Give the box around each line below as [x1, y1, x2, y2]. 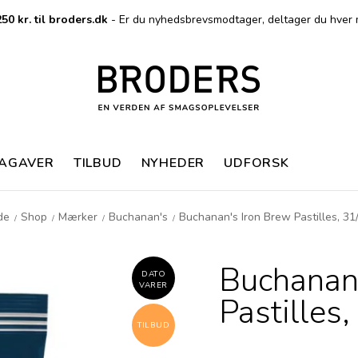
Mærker [58, 209, 98, 225]
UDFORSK [224, 154, 289, 172]
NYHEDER [141, 154, 205, 172]
